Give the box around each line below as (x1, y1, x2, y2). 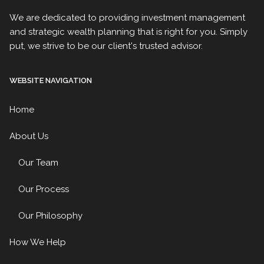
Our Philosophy (18, 210, 83, 221)
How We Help (9, 236, 67, 247)
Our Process (18, 183, 70, 194)
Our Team (18, 157, 59, 168)
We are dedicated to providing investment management (9, 12, 246, 24)
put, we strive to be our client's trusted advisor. (9, 41, 203, 52)
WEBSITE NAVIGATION (9, 76, 93, 85)
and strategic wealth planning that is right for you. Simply (9, 27, 248, 38)
